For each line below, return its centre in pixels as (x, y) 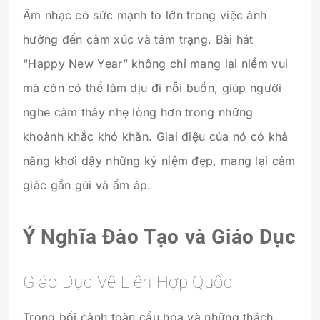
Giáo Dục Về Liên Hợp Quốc (127, 282)
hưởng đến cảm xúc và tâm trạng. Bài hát (138, 39)
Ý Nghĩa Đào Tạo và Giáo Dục (160, 237)
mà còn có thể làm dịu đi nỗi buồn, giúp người (152, 87)
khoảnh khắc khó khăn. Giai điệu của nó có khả (156, 136)
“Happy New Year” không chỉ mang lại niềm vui (156, 63)
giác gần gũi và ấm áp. (87, 185)
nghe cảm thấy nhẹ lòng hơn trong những (138, 112)
